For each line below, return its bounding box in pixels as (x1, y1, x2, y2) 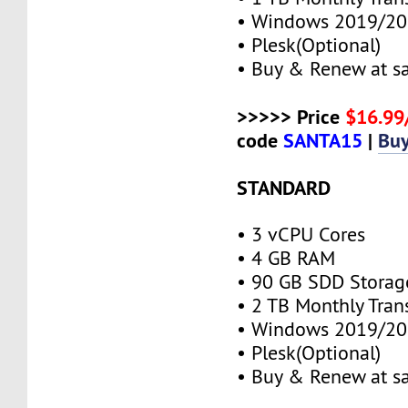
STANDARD (237, 174, 331, 200)
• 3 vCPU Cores (237, 221, 366, 247)
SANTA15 (283, 127, 363, 153)
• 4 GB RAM (237, 245, 336, 270)
